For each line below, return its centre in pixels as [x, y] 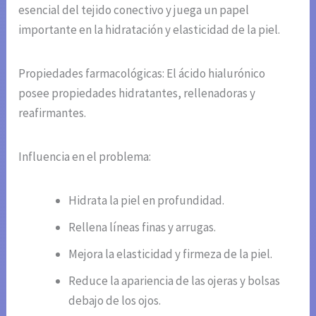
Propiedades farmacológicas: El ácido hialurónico [142, 73]
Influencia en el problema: [85, 156]
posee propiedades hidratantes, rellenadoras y [137, 93]
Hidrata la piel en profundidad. [147, 200]
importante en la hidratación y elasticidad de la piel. [150, 29]
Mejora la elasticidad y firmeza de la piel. [171, 254]
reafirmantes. [53, 113]
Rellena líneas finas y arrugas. [142, 227]
